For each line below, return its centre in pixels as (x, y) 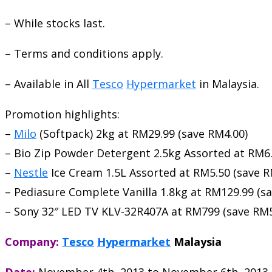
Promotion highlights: (62, 114)
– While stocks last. (55, 23)
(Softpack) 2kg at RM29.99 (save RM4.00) (142, 133)
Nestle (31, 172)
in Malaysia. (228, 83)
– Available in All (49, 83)
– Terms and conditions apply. (84, 53)
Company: (32, 241)
